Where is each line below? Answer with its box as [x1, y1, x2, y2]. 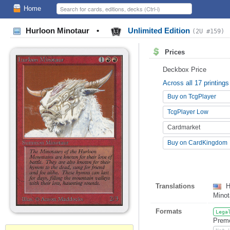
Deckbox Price [163, 66, 206, 73]
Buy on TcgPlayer [167, 93, 216, 100]
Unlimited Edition [126, 26, 192, 35]
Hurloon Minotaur [24, 26, 91, 35]
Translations [156, 182, 195, 190]
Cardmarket [167, 124, 200, 131]
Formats [156, 207, 182, 215]
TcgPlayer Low [167, 108, 208, 116]
